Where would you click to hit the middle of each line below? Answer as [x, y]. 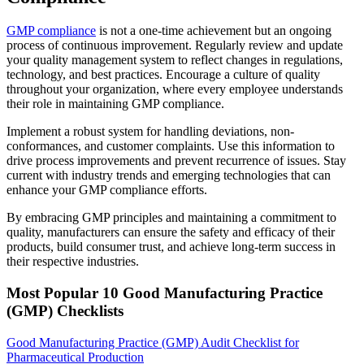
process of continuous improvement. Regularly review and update [175, 45]
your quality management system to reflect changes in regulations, [175, 60]
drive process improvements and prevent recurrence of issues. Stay [176, 161]
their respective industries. [73, 262]
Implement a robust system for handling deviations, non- [150, 132]
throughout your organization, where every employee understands [175, 89]
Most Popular [54, 293]
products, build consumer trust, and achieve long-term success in [171, 247]
